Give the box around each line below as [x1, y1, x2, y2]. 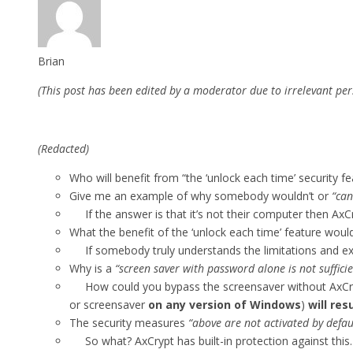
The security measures [69, 314, 188, 330]
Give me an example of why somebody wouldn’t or [69, 188, 332, 203]
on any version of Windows [148, 296, 301, 312]
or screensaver [69, 296, 148, 312]
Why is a [69, 260, 115, 276]
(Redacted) [38, 140, 89, 156]
